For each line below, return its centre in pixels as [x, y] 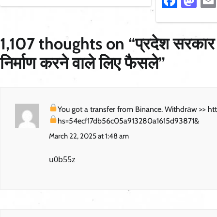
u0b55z [62, 160]
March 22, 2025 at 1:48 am [89, 136]
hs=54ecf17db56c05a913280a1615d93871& [129, 121]
